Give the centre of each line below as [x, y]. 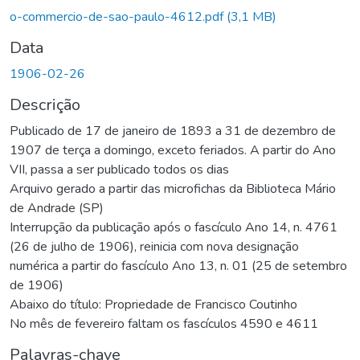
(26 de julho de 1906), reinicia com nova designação [154, 246]
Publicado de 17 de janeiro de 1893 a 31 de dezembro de [173, 131]
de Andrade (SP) [57, 208]
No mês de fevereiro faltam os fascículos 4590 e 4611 [164, 323]
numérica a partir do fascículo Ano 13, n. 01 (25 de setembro [178, 266]
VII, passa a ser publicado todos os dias [119, 169]
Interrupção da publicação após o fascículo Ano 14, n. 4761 [174, 227]
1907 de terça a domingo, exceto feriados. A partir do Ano [173, 150]
